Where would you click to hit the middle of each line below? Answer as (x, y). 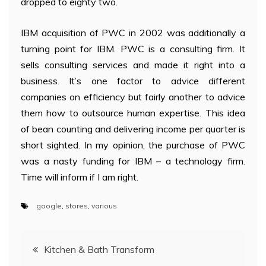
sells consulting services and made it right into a (133, 65)
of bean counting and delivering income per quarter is (133, 129)
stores (77, 206)
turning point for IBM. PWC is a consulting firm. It (133, 49)
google (49, 206)
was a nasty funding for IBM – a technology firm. (133, 161)
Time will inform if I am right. (80, 177)
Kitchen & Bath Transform (99, 250)
